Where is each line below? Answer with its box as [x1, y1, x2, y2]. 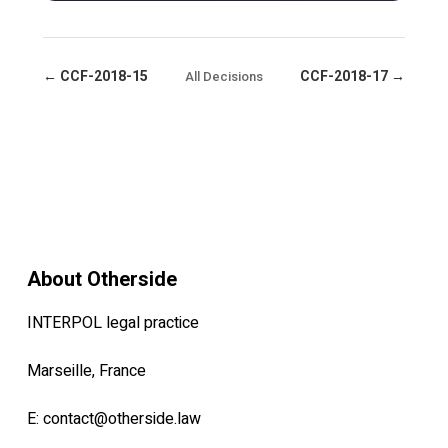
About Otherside [26, 267, 177, 291]
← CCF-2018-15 [42, 68, 148, 84]
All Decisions [184, 69, 263, 84]
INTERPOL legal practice [26, 311, 199, 335]
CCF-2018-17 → [300, 68, 406, 84]
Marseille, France [26, 359, 146, 383]
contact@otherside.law [42, 407, 201, 431]
